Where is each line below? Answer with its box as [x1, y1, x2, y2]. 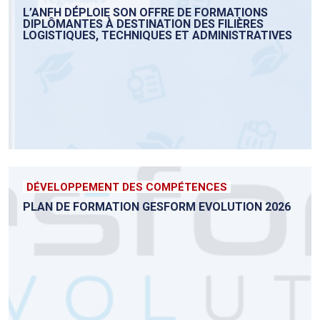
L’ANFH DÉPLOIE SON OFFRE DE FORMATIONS [23, 6, 268, 20]
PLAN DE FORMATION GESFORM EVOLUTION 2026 [23, 200, 291, 214]
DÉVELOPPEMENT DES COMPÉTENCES [26, 181, 227, 194]
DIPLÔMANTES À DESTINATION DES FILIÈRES [23, 17, 264, 31]
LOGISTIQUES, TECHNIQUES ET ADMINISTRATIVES [23, 29, 292, 43]
